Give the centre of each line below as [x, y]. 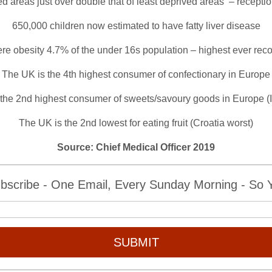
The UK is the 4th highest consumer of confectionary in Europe [136, 74]
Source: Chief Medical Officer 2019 [136, 147]
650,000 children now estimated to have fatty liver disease [136, 26]
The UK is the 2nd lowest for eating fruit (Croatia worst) [136, 123]
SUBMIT [136, 242]
